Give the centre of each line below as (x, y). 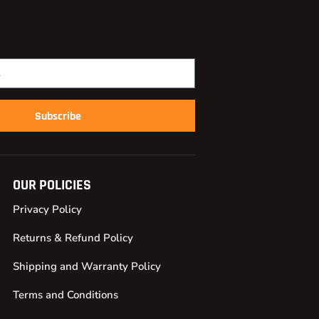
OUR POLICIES (52, 185)
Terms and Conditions (65, 294)
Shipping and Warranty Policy (87, 266)
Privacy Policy (47, 209)
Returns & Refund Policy (73, 237)
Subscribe (58, 116)
